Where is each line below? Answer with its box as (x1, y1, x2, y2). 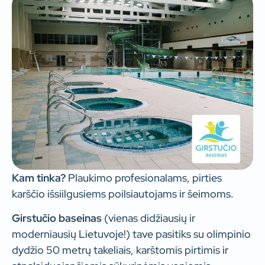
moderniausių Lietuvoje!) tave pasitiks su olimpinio (12, 227, 251, 241)
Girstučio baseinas (12, 211, 102, 225)
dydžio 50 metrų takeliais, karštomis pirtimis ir (12, 243, 228, 257)
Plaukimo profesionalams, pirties (66, 170, 222, 185)
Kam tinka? (12, 170, 66, 185)
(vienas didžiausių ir (102, 211, 195, 225)
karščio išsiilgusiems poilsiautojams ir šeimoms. (12, 186, 234, 201)
